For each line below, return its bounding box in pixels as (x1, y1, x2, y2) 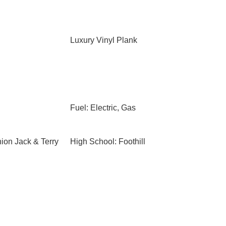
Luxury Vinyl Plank (70, 36, 137, 44)
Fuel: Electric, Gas (70, 103, 136, 112)
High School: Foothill (70, 137, 145, 146)
